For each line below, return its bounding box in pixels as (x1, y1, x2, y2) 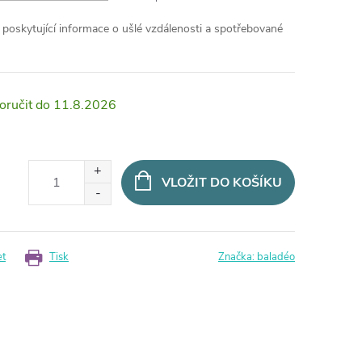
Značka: (218, 250, 257, 264)
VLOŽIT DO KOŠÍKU (161, 174, 282, 192)
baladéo (257, 250, 295, 264)
